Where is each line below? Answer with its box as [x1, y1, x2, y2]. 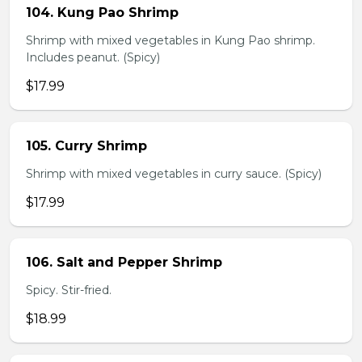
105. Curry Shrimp [26, 138, 147, 154]
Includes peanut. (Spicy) [26, 50, 160, 65]
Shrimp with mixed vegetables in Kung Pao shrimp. [26, 33, 315, 48]
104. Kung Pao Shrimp [26, 5, 179, 20]
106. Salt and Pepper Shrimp [26, 255, 222, 270]
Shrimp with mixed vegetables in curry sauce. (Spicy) [26, 166, 322, 181]
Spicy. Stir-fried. [26, 283, 112, 297]
